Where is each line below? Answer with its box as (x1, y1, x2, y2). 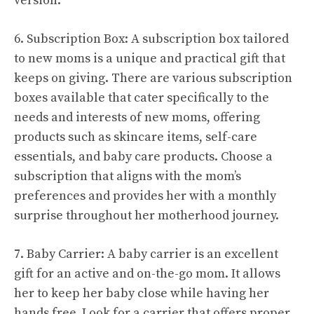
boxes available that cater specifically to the (14, 89, 269, 106)
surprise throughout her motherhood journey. (14, 207, 279, 224)
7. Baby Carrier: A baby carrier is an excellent (14, 245, 278, 262)
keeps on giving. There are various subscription (14, 69, 292, 86)
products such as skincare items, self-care (14, 128, 257, 145)
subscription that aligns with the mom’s (14, 168, 241, 184)
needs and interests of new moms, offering (14, 109, 260, 125)
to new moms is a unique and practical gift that (14, 50, 285, 67)
